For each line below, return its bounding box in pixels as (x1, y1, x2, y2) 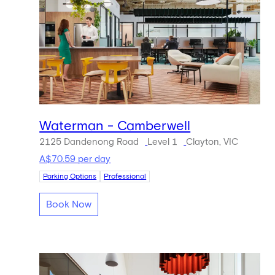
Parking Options (43, 172, 97, 180)
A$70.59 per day (39, 154, 111, 164)
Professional (104, 172, 147, 180)
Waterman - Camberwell (39, 120, 191, 133)
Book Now (46, 199, 92, 209)
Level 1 (147, 137, 178, 147)
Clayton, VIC (186, 137, 239, 147)
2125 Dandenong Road (39, 137, 139, 147)
